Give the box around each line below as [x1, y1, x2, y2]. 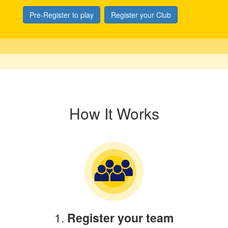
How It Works [69, 102, 159, 124]
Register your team [67, 209, 174, 226]
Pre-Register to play [30, 9, 94, 20]
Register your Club [111, 9, 171, 20]
